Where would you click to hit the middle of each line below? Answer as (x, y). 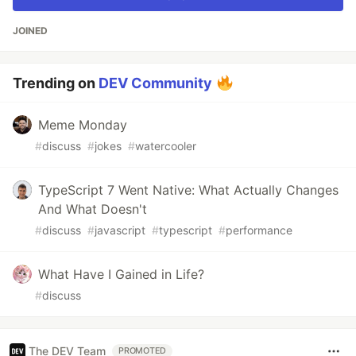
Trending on (56, 83)
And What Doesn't (93, 209)
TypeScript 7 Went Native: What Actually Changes (188, 190)
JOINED (30, 30)
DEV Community (155, 83)
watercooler (166, 145)
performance (259, 230)
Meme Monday (83, 124)
